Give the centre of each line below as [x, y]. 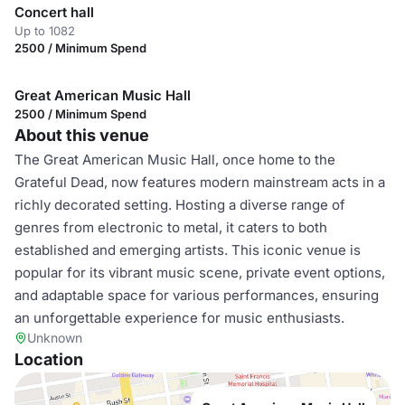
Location [49, 359]
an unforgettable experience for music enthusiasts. [179, 318]
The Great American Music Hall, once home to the [175, 160]
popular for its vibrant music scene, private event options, [200, 273]
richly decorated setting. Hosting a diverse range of [180, 205]
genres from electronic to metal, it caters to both [171, 227]
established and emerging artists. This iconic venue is [188, 250]
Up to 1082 [45, 31]
